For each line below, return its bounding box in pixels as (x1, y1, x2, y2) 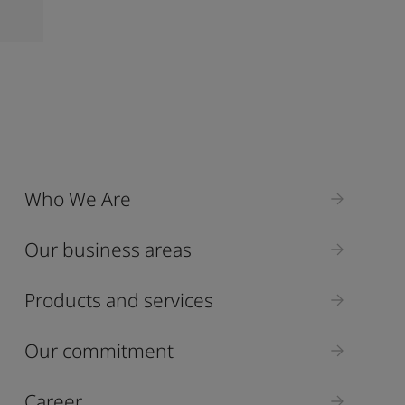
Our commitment (24, 337, 174, 363)
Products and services (24, 287, 213, 313)
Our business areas (24, 236, 192, 262)
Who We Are (24, 185, 131, 212)
